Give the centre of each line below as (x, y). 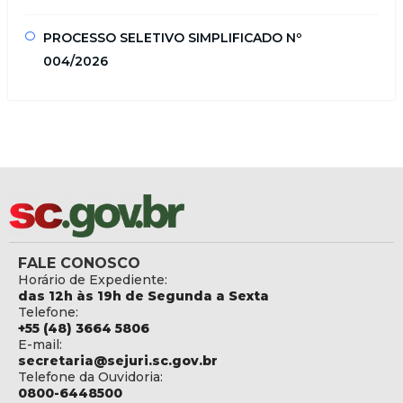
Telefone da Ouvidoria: (90, 377)
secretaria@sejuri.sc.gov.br (118, 361)
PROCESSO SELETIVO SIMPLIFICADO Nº (172, 38)
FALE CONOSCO (79, 264)
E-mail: (40, 345)
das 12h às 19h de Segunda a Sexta (143, 296)
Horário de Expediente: (93, 280)
